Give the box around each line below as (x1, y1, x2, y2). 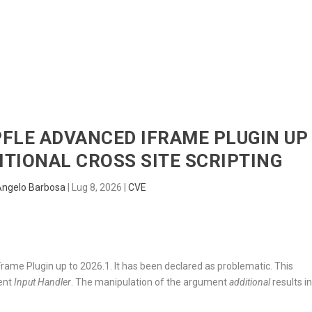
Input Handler (14, 276, 72, 288)
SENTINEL (205, 36, 258, 49)
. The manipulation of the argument (71, 276, 230, 288)
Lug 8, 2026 (71, 182, 122, 194)
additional (229, 276, 271, 288)
